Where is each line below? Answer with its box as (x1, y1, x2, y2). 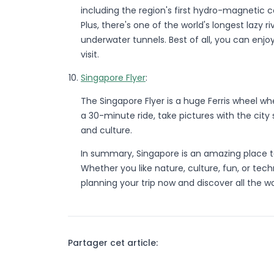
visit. (81, 48, 99, 61)
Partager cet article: (68, 236, 158, 249)
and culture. (81, 124, 132, 136)
